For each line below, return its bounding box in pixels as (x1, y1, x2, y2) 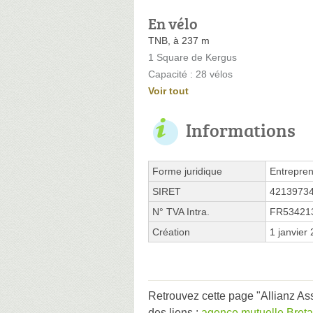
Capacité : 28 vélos (148, 68, 233, 80)
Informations (186, 117, 296, 143)
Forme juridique (152, 165, 222, 177)
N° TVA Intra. (152, 205, 210, 217)
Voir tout (148, 85, 189, 96)
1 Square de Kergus (148, 51, 237, 63)
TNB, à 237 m (148, 34, 210, 46)
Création (152, 226, 190, 238)
